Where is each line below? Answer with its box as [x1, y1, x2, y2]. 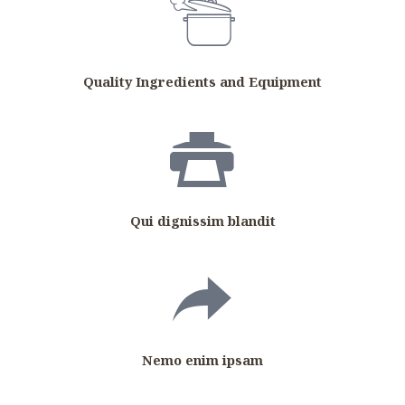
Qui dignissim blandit [129, 211, 276, 230]
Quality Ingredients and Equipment [83, 71, 322, 90]
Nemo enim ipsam [142, 350, 263, 369]
